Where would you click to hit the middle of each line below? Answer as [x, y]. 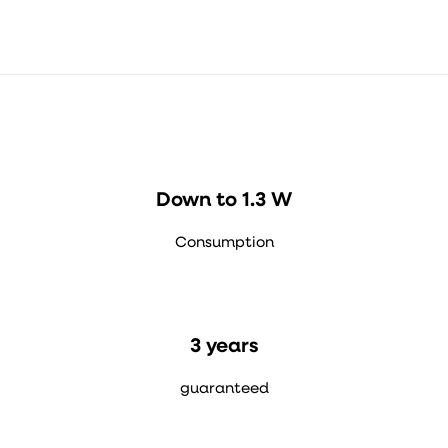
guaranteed [224, 389]
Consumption [224, 243]
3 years [224, 347]
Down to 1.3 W [224, 201]
